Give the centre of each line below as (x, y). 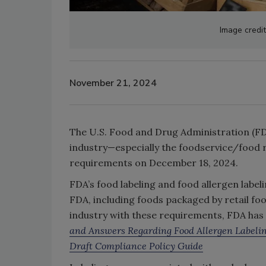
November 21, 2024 (113, 83)
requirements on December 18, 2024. (154, 163)
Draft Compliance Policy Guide (136, 246)
